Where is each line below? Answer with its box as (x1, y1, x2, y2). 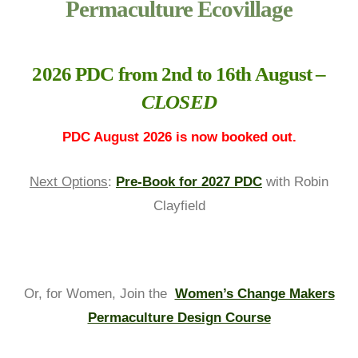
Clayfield (153, 197, 205, 213)
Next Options (30, 173, 108, 189)
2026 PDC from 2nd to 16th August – (32, 62, 326, 85)
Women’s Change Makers (174, 285, 335, 301)
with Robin (262, 173, 328, 189)
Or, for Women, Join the (23, 285, 171, 301)
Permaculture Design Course (87, 309, 271, 325)
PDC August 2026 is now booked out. (62, 129, 296, 145)
